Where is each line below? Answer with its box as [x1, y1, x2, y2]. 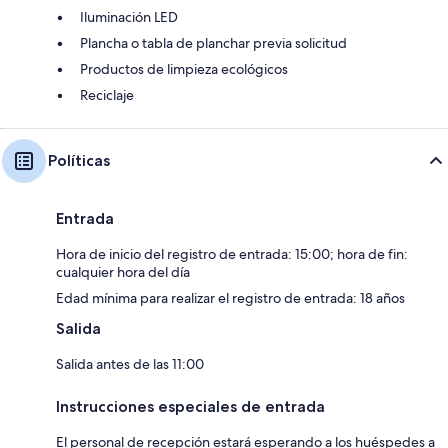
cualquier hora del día [56, 262, 190, 281]
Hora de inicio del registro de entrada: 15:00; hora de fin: [56, 244, 408, 263]
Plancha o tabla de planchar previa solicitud [80, 33, 347, 52]
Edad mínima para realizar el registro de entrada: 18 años [56, 288, 405, 307]
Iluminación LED [80, 7, 178, 26]
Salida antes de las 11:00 [56, 354, 204, 373]
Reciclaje [80, 85, 134, 104]
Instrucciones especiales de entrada [56, 396, 325, 416]
